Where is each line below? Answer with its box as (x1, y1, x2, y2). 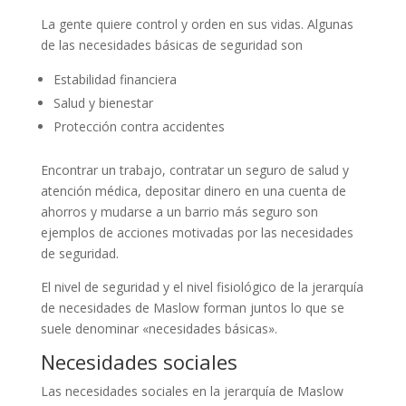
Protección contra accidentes (53, 117, 225, 135)
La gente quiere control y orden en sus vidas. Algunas (40, 14, 353, 33)
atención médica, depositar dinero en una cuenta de (40, 181, 346, 199)
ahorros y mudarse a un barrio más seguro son (40, 202, 318, 220)
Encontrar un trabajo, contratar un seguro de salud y (40, 160, 349, 179)
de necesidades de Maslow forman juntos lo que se (40, 298, 344, 316)
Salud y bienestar (53, 93, 153, 111)
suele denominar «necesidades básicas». (40, 319, 277, 337)
